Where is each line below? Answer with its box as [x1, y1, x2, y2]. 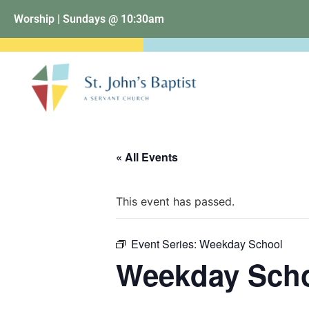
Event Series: [131, 236, 199, 252]
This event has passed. [116, 195, 235, 208]
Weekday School [199, 236, 283, 252]
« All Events [116, 149, 178, 165]
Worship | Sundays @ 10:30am [14, 12, 164, 26]
